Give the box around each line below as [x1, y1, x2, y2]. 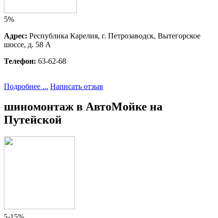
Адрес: [4, 31, 27, 40]
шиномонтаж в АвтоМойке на [4, 100, 163, 113]
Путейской [4, 113, 62, 127]
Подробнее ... [4, 82, 48, 91]
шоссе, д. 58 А [4, 40, 51, 49]
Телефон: [4, 56, 36, 65]
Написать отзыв [50, 82, 103, 91]
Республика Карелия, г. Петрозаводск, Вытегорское [27, 31, 200, 40]
